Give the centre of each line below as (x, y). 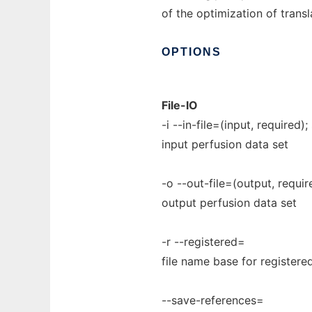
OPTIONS (192, 52)
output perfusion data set (229, 203)
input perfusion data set (225, 144)
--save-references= (213, 300)
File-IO (180, 105)
